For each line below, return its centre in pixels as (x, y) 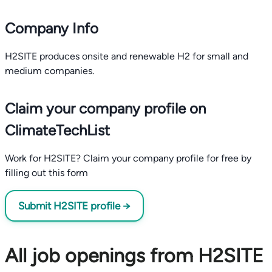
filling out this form (46, 173)
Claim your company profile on (105, 108)
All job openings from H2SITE (134, 256)
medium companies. (49, 71)
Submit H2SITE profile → (74, 206)
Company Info (52, 28)
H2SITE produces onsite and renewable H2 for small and (127, 56)
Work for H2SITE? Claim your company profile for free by (128, 158)
